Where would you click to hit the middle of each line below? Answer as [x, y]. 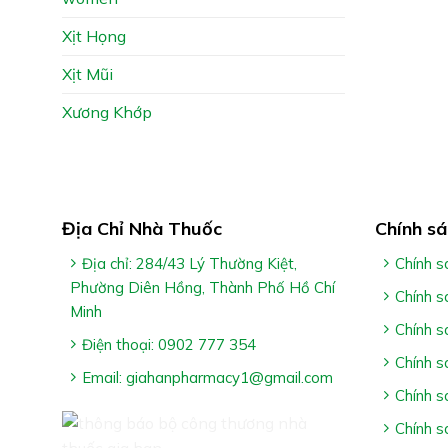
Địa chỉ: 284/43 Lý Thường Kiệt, [189, 263]
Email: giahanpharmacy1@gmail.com [207, 377]
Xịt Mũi [87, 73]
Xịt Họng [94, 35]
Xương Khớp [107, 111]
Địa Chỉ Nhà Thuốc [142, 228]
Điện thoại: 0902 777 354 [169, 344]
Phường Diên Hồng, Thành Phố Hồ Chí [202, 287]
